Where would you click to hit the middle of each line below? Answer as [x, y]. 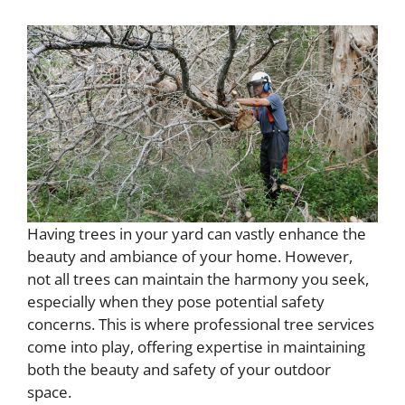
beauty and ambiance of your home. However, [190, 256]
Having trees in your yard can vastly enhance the [197, 233]
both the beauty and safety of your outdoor [179, 369]
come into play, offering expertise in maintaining [196, 346]
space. [49, 391]
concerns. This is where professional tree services [201, 324]
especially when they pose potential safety [176, 301]
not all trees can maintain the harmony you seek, [198, 278]
